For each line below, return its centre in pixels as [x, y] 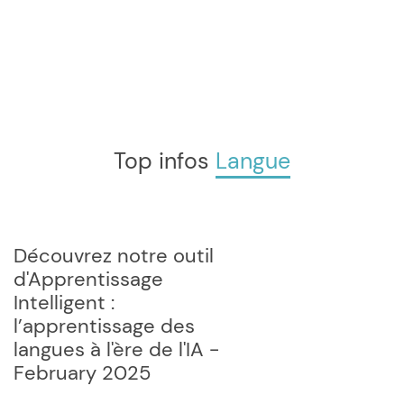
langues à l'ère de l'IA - [116, 349]
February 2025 [82, 373]
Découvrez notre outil [115, 256]
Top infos [170, 161]
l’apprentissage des [104, 326]
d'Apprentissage [88, 279]
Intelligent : [64, 303]
